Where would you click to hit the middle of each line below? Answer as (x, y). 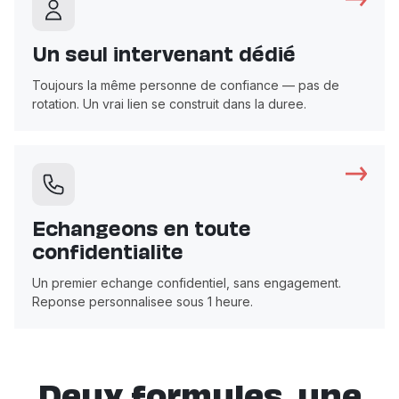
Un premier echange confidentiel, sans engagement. (187, 282)
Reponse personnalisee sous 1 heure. (142, 301)
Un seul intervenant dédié (164, 57)
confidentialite (108, 254)
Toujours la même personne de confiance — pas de (186, 85)
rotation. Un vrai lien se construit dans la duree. (169, 103)
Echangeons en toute (142, 231)
